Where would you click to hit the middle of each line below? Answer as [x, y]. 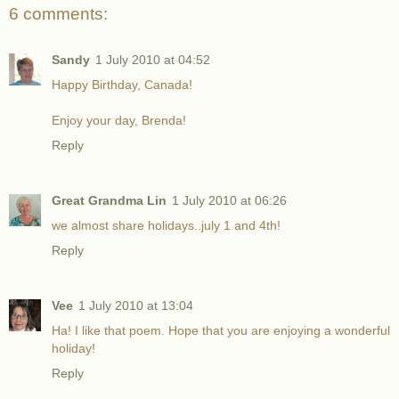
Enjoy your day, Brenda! [119, 121]
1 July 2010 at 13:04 [136, 306]
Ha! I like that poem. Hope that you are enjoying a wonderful [221, 331]
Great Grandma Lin [109, 201]
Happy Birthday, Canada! [122, 85]
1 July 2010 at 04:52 [153, 60]
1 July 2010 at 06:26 [229, 201]
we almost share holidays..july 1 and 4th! [166, 226]
